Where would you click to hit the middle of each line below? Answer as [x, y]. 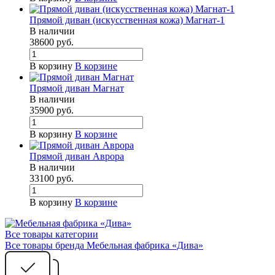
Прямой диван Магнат [77, 88]
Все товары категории [52, 234]
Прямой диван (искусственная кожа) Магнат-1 [127, 20]
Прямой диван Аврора [77, 157]
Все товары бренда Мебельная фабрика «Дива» [104, 246]
